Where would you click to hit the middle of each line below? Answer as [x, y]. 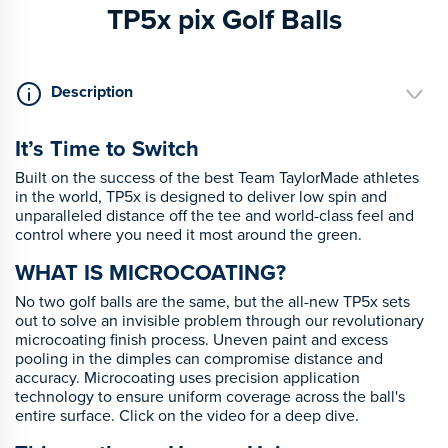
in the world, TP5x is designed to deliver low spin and [201, 195]
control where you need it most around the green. [188, 233]
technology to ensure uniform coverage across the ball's [210, 395]
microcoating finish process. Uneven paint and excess [201, 338]
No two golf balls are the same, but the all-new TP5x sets [212, 300]
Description [92, 92]
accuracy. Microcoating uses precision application [187, 376]
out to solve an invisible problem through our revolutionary [219, 319]
